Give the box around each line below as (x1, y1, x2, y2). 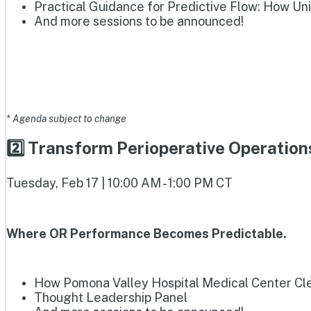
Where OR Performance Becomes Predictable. (6, 226, 287, 242)
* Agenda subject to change (6, 113, 128, 125)
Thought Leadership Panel (34, 290, 187, 305)
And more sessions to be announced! (34, 13, 244, 28)
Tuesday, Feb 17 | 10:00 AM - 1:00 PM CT (6, 176, 233, 191)
